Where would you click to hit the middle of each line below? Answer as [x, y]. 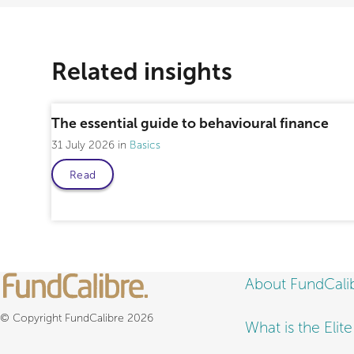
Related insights [142, 71]
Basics [145, 145]
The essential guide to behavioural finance [190, 123]
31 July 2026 [85, 145]
